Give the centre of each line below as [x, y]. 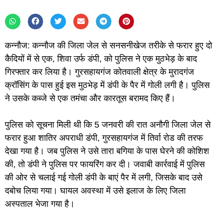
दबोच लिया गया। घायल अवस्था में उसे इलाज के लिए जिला [95, 190]
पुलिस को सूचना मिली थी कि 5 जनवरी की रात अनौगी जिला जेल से [108, 124]
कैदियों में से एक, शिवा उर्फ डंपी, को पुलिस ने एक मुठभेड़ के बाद [101, 58]
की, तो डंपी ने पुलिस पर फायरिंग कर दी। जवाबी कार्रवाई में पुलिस [105, 164]
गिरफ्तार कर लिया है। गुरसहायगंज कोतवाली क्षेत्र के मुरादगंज [99, 72]
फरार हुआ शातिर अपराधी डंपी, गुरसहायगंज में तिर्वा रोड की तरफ [104, 138]
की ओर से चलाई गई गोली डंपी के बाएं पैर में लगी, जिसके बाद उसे [104, 177]
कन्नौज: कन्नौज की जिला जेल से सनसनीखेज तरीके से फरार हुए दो [109, 45]
